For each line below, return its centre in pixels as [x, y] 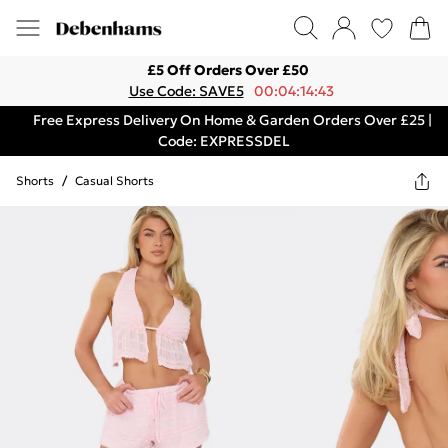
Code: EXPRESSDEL [224, 141]
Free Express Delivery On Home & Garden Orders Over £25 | [232, 120]
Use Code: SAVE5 [186, 91]
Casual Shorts [114, 180]
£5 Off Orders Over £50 [228, 70]
